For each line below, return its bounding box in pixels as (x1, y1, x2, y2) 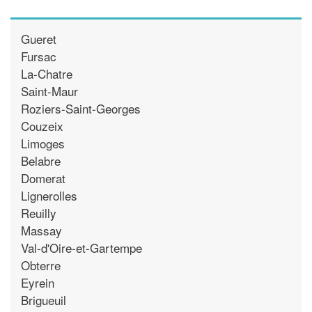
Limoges (21, 134, 65, 152)
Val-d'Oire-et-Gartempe (21, 238, 142, 256)
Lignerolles (21, 186, 77, 204)
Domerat (21, 169, 65, 187)
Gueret (21, 29, 56, 47)
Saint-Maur (21, 81, 78, 100)
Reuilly (21, 203, 56, 221)
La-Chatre (21, 64, 72, 82)
